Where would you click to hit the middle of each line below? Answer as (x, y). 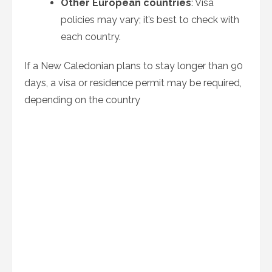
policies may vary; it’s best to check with (150, 20)
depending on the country (82, 100)
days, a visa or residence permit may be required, (133, 83)
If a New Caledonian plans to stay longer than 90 (134, 66)
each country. (91, 37)
